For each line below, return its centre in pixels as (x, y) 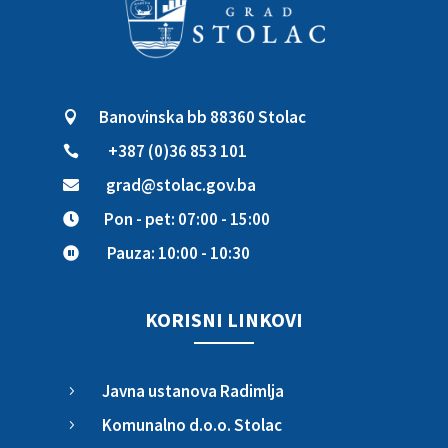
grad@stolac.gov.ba (181, 184)
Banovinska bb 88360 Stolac (202, 116)
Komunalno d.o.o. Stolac (192, 424)
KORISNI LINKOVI (224, 319)
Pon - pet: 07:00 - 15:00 (187, 218)
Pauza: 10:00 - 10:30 (178, 252)
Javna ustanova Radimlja (193, 390)
